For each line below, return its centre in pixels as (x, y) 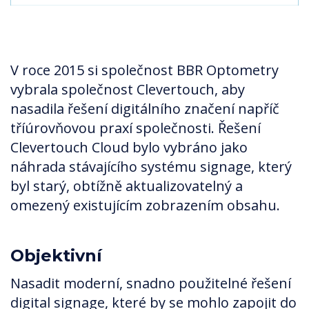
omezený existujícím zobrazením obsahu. (145, 206)
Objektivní (56, 256)
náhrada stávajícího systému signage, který (151, 167)
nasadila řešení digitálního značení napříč (145, 109)
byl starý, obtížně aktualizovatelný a (127, 186)
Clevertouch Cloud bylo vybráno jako (129, 148)
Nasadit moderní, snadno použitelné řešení (151, 283)
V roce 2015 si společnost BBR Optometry (144, 70)
